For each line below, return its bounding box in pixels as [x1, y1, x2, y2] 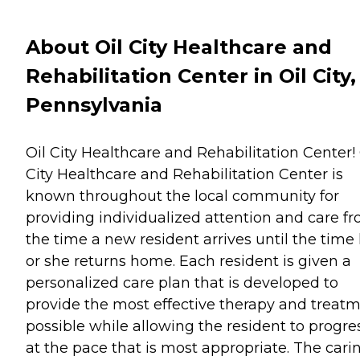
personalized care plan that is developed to [26, 273, 338, 292]
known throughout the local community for [26, 186, 339, 205]
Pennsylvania [26, 92, 162, 117]
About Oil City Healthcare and [26, 35, 332, 59]
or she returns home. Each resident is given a [26, 252, 351, 270]
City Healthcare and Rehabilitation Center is [26, 165, 343, 183]
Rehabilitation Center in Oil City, [26, 63, 356, 88]
